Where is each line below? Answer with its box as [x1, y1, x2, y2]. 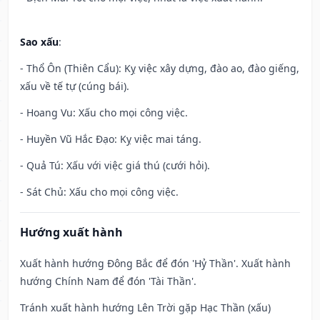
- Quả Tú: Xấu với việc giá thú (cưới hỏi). [20, 159, 210, 173]
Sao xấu [20, 35, 59, 49]
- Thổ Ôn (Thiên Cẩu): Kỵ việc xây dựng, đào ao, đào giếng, [20, 61, 299, 76]
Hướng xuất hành [20, 224, 123, 241]
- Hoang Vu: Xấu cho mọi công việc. [20, 106, 188, 120]
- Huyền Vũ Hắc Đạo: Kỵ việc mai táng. [20, 132, 201, 146]
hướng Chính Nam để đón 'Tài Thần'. [20, 274, 196, 289]
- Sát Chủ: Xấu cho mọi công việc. [20, 185, 179, 199]
